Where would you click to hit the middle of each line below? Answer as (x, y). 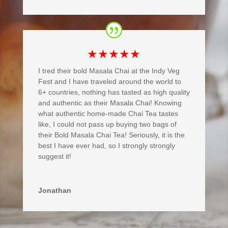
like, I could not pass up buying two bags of (107, 124)
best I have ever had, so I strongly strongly (106, 146)
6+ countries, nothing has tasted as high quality (114, 92)
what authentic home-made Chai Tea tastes (108, 114)
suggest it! (54, 156)
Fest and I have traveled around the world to (109, 82)
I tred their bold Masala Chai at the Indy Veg (109, 71)
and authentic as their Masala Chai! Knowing (110, 103)
